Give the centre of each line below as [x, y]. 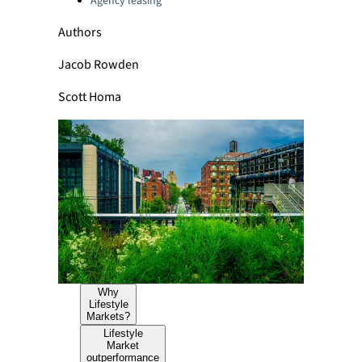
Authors [80, 32]
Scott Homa [90, 97]
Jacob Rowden [99, 65]
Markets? [109, 317]
